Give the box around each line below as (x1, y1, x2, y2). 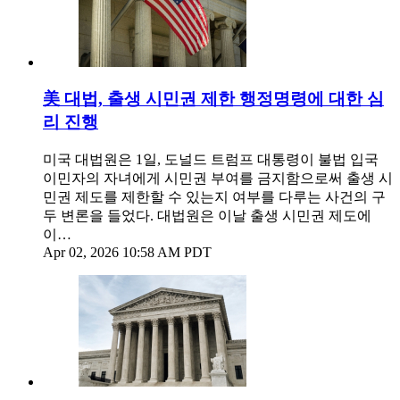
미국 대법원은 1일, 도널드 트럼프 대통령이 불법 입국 (43, 151, 379, 167)
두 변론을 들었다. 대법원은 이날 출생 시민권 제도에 (43, 207, 371, 223)
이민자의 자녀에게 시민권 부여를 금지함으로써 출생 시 (43, 170, 393, 186)
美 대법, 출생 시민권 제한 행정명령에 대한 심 (43, 88, 384, 108)
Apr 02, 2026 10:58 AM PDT (43, 244, 212, 260)
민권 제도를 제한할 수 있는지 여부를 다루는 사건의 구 (43, 188, 386, 204)
